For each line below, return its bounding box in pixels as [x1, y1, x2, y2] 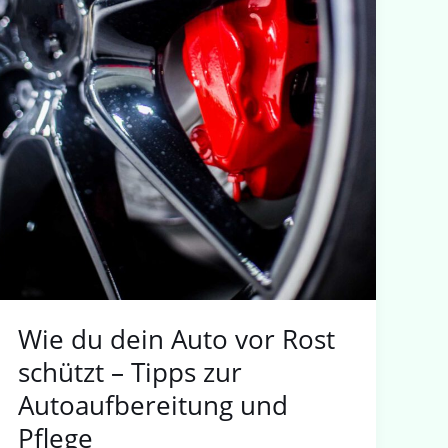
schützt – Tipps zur [18, 353, 243, 390]
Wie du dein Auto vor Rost [18, 320, 336, 357]
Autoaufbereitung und [18, 386, 289, 423]
